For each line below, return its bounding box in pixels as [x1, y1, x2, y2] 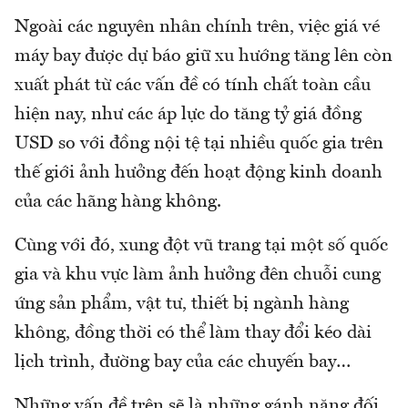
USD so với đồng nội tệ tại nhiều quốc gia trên [15, 135, 383, 154]
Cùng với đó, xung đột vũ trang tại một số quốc [15, 237, 388, 256]
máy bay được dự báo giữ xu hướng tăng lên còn [15, 47, 393, 66]
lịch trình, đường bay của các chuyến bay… [15, 353, 351, 372]
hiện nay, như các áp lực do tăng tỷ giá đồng [15, 106, 362, 125]
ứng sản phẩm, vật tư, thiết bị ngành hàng [15, 295, 349, 314]
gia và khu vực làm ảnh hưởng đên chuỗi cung [15, 266, 381, 285]
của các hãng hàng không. [15, 193, 221, 212]
